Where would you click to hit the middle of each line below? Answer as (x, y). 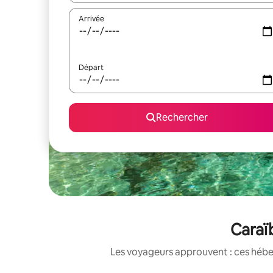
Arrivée (91, 19)
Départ (91, 68)
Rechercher (182, 117)
